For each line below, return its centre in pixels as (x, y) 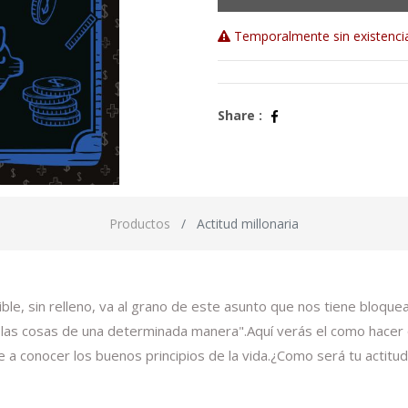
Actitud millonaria (248, 223)
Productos (140, 223)
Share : (240, 115)
